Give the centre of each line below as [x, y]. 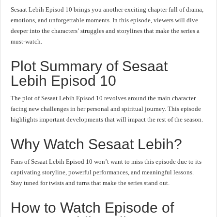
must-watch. [27, 41]
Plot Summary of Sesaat [89, 66]
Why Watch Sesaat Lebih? [97, 144]
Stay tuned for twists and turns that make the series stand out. [90, 183]
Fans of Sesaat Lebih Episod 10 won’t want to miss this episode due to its [106, 162]
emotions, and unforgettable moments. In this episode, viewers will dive [105, 20]
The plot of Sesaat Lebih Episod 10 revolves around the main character [103, 98]
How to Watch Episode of [93, 208]
